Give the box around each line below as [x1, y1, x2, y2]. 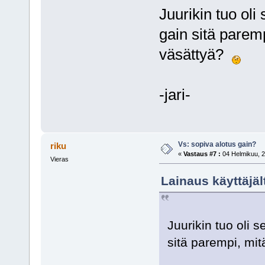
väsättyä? [159, 45, 232, 63]
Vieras [50, 156, 69, 163]
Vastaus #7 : [183, 150, 221, 158]
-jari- [159, 85, 190, 104]
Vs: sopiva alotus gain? [177, 140, 256, 149]
